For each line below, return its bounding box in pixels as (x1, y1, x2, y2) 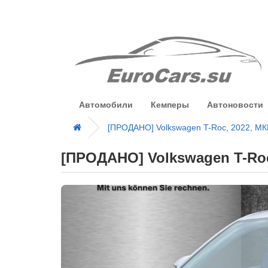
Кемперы (151, 99, 189, 109)
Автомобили (79, 99, 133, 109)
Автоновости (207, 99, 263, 109)
